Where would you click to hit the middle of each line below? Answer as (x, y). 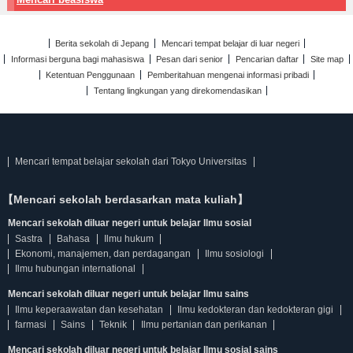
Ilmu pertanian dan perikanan (204, 325)
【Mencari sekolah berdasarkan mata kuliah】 (125, 199)
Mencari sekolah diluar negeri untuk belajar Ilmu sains (128, 294)
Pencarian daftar (267, 59)
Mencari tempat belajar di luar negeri (230, 43)
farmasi (31, 325)
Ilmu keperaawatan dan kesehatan (89, 310)
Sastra (29, 239)
